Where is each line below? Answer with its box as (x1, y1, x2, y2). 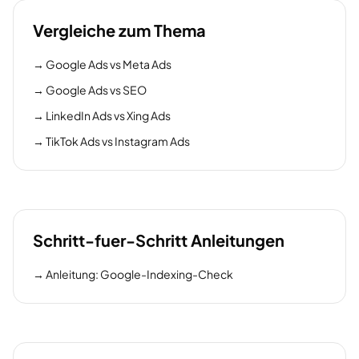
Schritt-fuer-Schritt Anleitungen (33, 230, 284, 250)
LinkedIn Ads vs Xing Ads (46, 108, 171, 123)
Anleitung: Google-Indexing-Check (46, 267, 233, 281)
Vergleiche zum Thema (33, 20, 206, 40)
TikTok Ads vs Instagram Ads (46, 134, 190, 148)
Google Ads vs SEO (46, 83, 147, 97)
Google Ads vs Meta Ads (46, 57, 171, 71)
